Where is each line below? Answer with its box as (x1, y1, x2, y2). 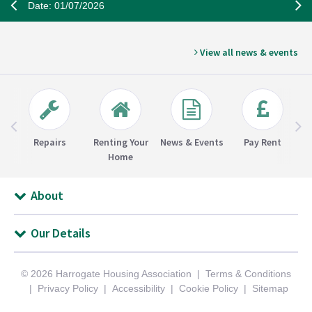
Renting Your (93, 136, 148, 149)
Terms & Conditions (205, 268, 291, 280)
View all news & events (198, 46, 298, 59)
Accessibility (112, 283, 165, 295)
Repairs (33, 136, 66, 149)
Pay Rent (244, 136, 281, 149)
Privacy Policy (38, 283, 98, 295)
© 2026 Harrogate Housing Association (21, 268, 192, 280)
